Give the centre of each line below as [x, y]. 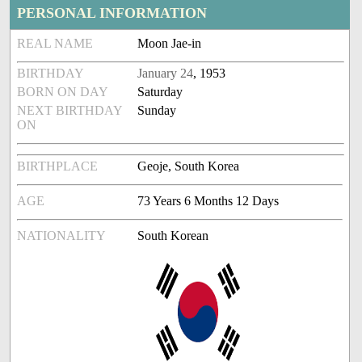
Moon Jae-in [170, 44]
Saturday [160, 92]
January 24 [166, 74]
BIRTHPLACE [58, 166]
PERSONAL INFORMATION [112, 13]
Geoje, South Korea [189, 166]
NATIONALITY [62, 236]
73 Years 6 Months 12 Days [208, 201]
